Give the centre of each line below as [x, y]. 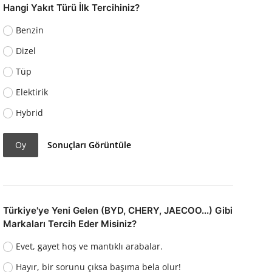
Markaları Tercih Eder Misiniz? [70, 223]
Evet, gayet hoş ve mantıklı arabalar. [90, 246]
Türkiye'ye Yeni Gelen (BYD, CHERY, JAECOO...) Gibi [117, 210]
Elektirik [32, 92]
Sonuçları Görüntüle [90, 145]
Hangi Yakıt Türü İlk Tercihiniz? [71, 7]
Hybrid [30, 112]
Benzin [30, 30]
